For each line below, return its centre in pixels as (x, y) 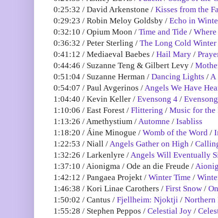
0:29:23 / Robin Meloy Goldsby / (111, 21)
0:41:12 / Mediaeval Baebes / (105, 54)
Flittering (147, 110)
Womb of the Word (175, 133)
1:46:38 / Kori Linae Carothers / (109, 189)
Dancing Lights (178, 77)
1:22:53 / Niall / (82, 144)
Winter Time (170, 178)
